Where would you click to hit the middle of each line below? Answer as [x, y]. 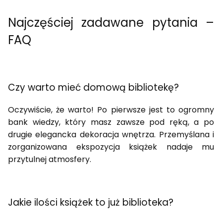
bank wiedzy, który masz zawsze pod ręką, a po [111, 122]
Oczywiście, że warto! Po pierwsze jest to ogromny [111, 110]
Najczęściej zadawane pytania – [111, 22]
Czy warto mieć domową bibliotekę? [93, 87]
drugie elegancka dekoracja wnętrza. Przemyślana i [111, 135]
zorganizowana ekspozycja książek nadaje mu [111, 147]
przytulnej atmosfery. [50, 160]
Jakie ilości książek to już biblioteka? [91, 202]
